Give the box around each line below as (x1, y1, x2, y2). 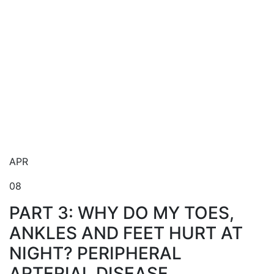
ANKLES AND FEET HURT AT (9, 223, 243, 243)
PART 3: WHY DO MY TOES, (9, 202, 234, 223)
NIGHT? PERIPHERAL (9, 243, 182, 264)
